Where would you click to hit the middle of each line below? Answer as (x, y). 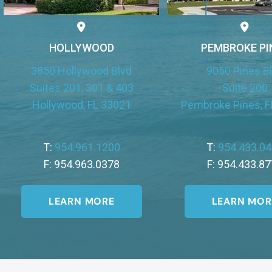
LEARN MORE (81, 201)
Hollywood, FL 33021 (81, 105)
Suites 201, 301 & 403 (81, 88)
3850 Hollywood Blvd (82, 71)
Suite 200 (245, 88)
